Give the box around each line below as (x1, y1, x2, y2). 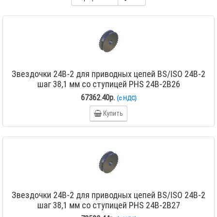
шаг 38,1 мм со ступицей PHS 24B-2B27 (37, 200, 180, 211)
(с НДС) (116, 94, 137, 102)
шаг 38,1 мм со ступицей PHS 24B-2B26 (37, 78, 180, 90)
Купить (103, 109, 123, 118)
